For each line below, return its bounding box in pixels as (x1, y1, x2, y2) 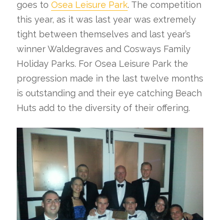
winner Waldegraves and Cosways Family (16, 44, 191, 55)
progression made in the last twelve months (16, 73, 203, 84)
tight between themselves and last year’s (16, 29, 191, 40)
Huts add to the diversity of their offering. (16, 103, 190, 113)
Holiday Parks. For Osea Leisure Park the (16, 58, 188, 69)
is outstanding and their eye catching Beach (16, 88, 202, 99)
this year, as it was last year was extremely (16, 14, 196, 25)
